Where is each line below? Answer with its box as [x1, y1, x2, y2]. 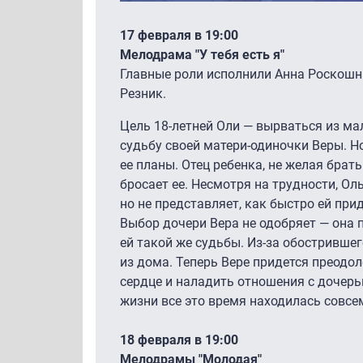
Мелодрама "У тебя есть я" [120, 47, 284, 63]
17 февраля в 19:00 [120, 28, 241, 44]
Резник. [120, 86, 169, 102]
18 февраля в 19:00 [120, 332, 241, 348]
